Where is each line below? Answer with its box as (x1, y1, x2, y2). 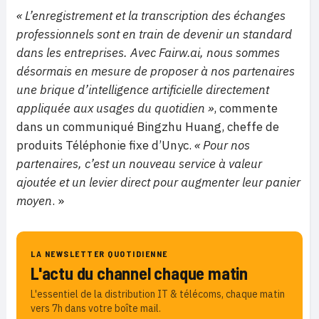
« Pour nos (192, 137, 250, 154)
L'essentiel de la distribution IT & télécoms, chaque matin (31, 288, 285, 301)
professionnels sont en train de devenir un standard (16, 26, 292, 43)
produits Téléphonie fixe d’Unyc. (16, 137, 192, 154)
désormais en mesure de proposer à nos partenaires (16, 63, 295, 80)
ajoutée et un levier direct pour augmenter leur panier (16, 174, 300, 191)
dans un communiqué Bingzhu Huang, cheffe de (16, 119, 279, 135)
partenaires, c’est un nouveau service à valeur (16, 156, 262, 172)
